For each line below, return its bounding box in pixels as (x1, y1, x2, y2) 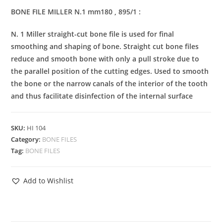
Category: (11, 135, 43, 144)
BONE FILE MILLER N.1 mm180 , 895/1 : (11, 7, 141, 17)
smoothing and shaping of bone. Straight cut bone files (11, 42, 199, 52)
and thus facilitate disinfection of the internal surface (11, 91, 193, 101)
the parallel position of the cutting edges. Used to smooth (11, 66, 209, 76)
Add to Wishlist (23, 176, 74, 186)
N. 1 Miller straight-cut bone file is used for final (11, 29, 174, 39)
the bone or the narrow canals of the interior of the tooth (11, 79, 208, 89)
